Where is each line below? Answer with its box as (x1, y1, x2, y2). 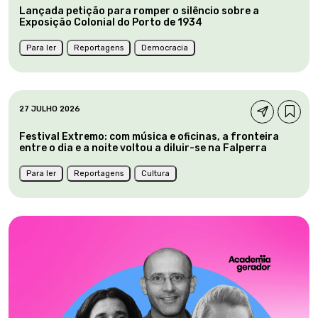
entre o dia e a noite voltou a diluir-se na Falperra (19, 141, 267, 154)
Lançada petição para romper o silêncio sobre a (19, 4, 259, 17)
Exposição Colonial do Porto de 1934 (19, 16, 202, 28)
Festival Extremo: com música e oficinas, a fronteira (19, 130, 279, 143)
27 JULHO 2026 (19, 104, 80, 114)
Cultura (141, 168, 170, 178)
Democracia (141, 43, 188, 53)
